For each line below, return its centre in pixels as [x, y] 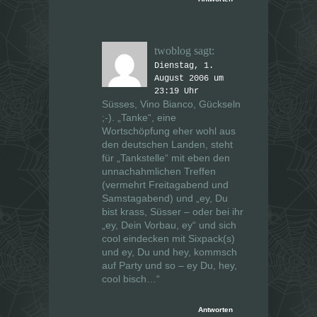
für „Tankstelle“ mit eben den [166, 158]
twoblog [173, 51]
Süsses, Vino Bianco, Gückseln [171, 104]
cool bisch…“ [131, 279]
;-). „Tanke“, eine [139, 118]
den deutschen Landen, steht [167, 145]
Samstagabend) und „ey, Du [165, 198]
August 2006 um [189, 79]
